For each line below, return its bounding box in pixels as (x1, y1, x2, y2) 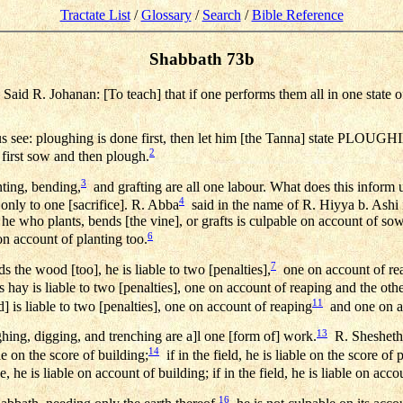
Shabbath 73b (148, 49, 255, 68)
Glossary (140, 7, 192, 23)
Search (201, 7, 241, 23)
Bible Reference (251, 7, 344, 23)
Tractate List (59, 7, 130, 23)
